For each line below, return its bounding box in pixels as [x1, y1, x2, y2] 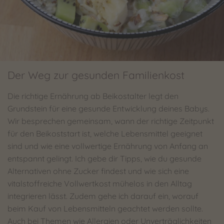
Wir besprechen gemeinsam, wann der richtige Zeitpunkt [7, 116, 214, 126]
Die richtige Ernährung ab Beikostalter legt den [7, 91, 178, 101]
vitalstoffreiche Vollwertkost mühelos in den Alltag [7, 178, 192, 188]
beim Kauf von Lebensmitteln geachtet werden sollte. [7, 203, 203, 213]
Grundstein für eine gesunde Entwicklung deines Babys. [7, 103, 209, 113]
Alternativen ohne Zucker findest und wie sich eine [7, 166, 189, 176]
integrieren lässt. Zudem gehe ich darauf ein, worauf [7, 191, 198, 201]
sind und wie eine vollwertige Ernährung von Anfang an [7, 141, 208, 151]
